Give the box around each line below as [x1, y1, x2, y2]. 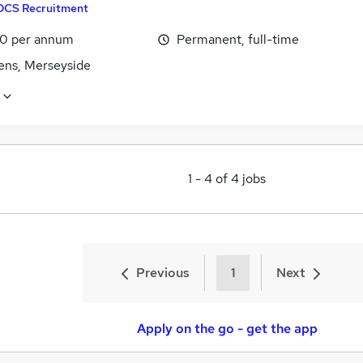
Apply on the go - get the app [136, 320, 318, 338]
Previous [136, 264, 190, 282]
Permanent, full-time [177, 31, 299, 49]
